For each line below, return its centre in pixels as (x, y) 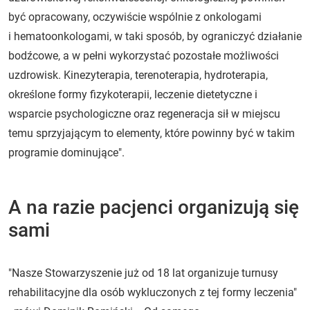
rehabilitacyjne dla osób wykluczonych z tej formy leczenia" (153, 292)
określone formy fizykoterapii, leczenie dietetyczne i (133, 94)
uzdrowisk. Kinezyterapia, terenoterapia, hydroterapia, (138, 75)
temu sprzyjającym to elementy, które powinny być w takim (152, 133)
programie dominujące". (66, 152)
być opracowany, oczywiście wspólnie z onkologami (135, 17)
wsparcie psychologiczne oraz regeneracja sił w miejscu (144, 113)
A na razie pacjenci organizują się (154, 207)
